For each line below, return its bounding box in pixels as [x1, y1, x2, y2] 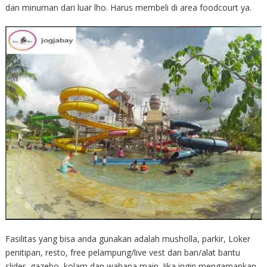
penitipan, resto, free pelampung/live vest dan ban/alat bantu [5, 247, 240, 259]
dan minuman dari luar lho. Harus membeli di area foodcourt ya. [5, 2, 252, 13]
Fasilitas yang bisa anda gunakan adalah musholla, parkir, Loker [5, 233, 250, 245]
